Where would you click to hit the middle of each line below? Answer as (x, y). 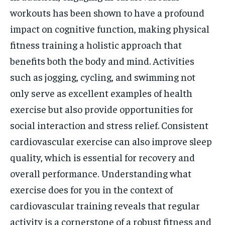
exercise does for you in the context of (91, 189)
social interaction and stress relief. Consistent (109, 125)
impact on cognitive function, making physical (110, 28)
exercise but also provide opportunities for (102, 109)
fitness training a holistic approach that (96, 44)
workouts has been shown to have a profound (107, 12)
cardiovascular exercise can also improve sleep (111, 141)
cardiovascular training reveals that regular (105, 205)
